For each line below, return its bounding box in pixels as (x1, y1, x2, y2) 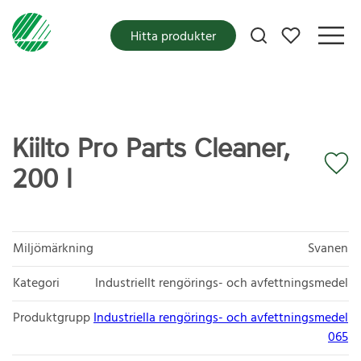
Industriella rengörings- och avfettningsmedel (93, 307, 348, 329)
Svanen (308, 238, 348, 259)
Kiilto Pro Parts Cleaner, (12, 131, 291, 165)
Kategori (13, 272, 60, 294)
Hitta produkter (131, 26, 216, 48)
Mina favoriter (289, 25, 350, 36)
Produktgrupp (13, 307, 90, 329)
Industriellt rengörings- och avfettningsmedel (95, 272, 348, 294)
